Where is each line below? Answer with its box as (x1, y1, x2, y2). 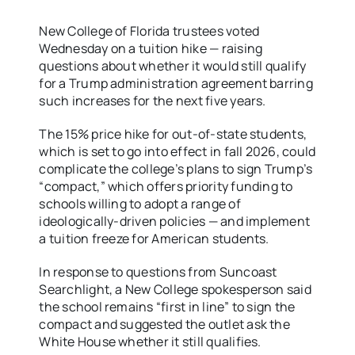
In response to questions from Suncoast (39, 263, 277, 281)
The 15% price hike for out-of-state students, (39, 125, 307, 143)
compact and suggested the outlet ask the (39, 315, 290, 334)
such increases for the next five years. (39, 92, 266, 110)
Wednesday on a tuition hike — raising (39, 40, 263, 58)
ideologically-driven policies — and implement (39, 212, 311, 231)
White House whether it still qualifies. (39, 333, 264, 351)
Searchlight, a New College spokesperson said (39, 281, 311, 299)
